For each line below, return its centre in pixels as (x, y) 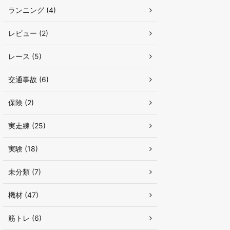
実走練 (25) (27, 126)
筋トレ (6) (25, 218)
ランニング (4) (32, 10)
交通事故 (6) (28, 79)
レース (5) (25, 56)
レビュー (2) (28, 33)
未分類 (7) (25, 172)
